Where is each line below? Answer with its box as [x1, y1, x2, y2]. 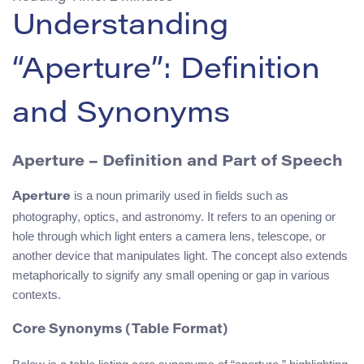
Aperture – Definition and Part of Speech [12, 154, 343, 170]
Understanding [12, 12, 228, 42]
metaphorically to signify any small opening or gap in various [12, 268, 330, 283]
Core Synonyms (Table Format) [12, 323, 228, 336]
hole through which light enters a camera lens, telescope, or [12, 229, 326, 244]
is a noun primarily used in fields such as [71, 188, 288, 203]
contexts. [12, 288, 61, 302]
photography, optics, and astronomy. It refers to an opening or [12, 210, 336, 224]
